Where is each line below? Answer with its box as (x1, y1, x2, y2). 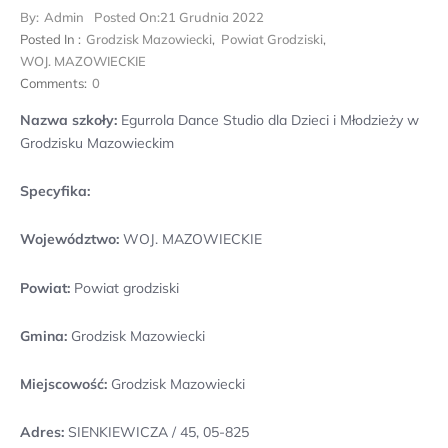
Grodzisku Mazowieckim (20, 134, 174, 152)
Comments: (20, 75, 87, 91)
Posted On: (94, 9, 160, 25)
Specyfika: (20, 182, 90, 201)
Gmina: (20, 326, 67, 345)
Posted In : (20, 31, 81, 47)
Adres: (20, 423, 68, 442)
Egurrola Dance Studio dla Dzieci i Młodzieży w (117, 111, 419, 129)
